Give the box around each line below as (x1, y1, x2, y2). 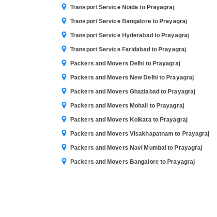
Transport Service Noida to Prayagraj (70, 4, 174, 11)
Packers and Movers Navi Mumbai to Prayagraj (70, 144, 202, 151)
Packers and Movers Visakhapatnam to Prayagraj (70, 130, 210, 137)
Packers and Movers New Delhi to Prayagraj (70, 74, 194, 81)
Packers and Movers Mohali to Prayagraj (70, 102, 184, 109)
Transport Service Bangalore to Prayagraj (70, 18, 187, 25)
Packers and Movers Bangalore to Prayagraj (70, 158, 195, 165)
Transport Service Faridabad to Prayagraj (70, 46, 186, 53)
